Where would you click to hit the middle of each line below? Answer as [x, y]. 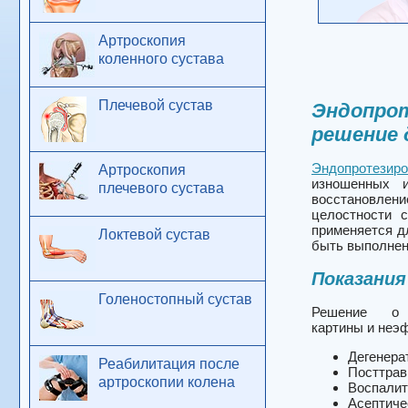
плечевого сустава [161, 188]
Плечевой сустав [156, 105]
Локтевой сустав [154, 235]
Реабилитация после [169, 364]
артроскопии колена [167, 382]
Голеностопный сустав [175, 299]
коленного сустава [161, 59]
